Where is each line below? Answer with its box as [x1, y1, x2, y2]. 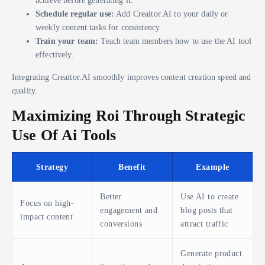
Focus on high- [20, 198, 75, 208]
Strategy [35, 161, 69, 172]
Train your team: [35, 36, 99, 46]
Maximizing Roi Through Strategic [12, 106, 246, 124]
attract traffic [180, 218, 228, 228]
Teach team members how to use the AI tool [98, 36, 252, 46]
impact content [20, 211, 73, 221]
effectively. [35, 50, 74, 60]
